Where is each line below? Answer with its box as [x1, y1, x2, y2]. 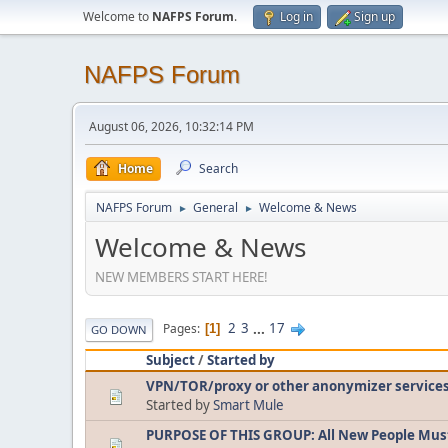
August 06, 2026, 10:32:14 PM [89, 118, 254, 135]
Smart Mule [213, 395, 284, 414]
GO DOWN [91, 321, 147, 337]
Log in [280, 8, 313, 25]
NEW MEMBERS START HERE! [95, 267, 274, 286]
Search [199, 160, 238, 177]
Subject [146, 350, 195, 369]
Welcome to [83, 8, 152, 25]
